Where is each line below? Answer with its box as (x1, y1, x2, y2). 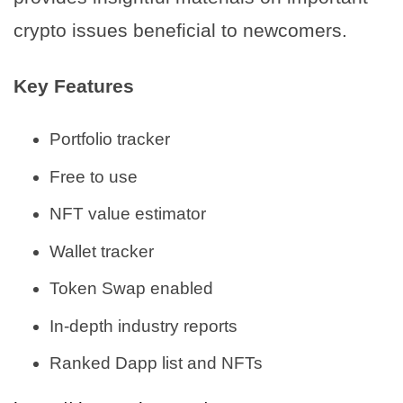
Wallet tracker (49, 241, 154, 261)
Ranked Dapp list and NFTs (49, 354, 263, 373)
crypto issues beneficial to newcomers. (13, 20, 347, 41)
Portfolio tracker (49, 130, 170, 149)
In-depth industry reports (49, 316, 237, 336)
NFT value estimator (49, 204, 206, 224)
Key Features (13, 76, 134, 97)
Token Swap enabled (49, 279, 213, 299)
